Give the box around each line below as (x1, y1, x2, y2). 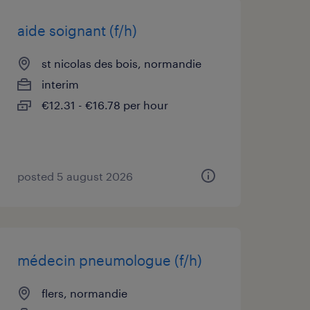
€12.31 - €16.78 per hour (41, 98, 168, 111)
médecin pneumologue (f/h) (17, 252, 202, 268)
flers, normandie (41, 286, 127, 300)
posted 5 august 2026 (17, 170, 133, 183)
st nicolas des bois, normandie (41, 57, 201, 70)
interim (41, 77, 79, 91)
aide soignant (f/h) (17, 22, 137, 39)
